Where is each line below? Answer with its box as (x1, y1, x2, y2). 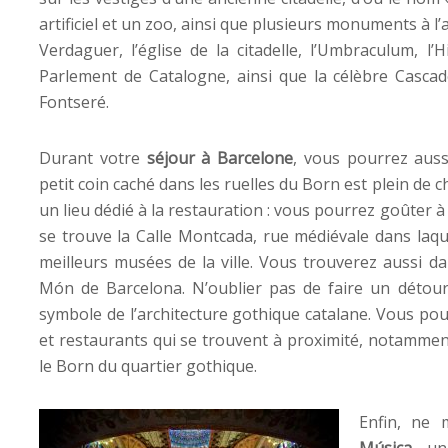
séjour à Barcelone (139, 146, 294, 169)
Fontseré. (39, 90, 109, 113)
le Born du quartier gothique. (39, 354, 257, 377)
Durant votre (39, 146, 140, 169)
